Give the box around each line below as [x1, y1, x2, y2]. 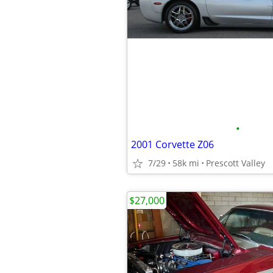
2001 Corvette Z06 [131, 138, 214, 151]
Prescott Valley [206, 157, 265, 169]
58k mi [172, 157, 199, 169]
